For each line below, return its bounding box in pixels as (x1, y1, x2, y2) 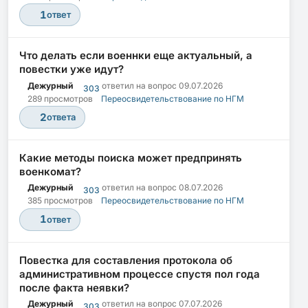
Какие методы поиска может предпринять (19, 151, 242, 164)
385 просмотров (27, 195, 93, 206)
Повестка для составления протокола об (19, 253, 232, 267)
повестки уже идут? (19, 63, 124, 76)
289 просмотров (27, 93, 93, 104)
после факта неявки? (19, 280, 129, 294)
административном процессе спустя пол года (19, 267, 260, 280)
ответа (46, 111, 76, 122)
